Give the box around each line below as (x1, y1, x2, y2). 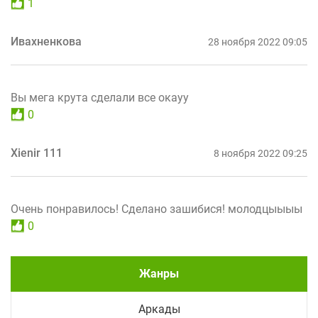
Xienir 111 (11, 146, 62, 160)
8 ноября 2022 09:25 (214, 147, 307, 159)
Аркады (138, 302, 180, 316)
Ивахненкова (11, 34, 82, 48)
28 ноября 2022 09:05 (208, 35, 307, 48)
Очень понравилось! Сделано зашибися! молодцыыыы (11, 202, 302, 216)
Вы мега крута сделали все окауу (11, 90, 189, 104)
